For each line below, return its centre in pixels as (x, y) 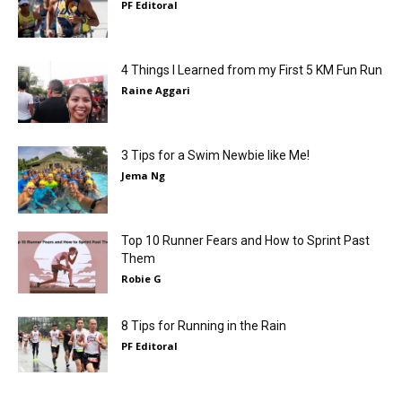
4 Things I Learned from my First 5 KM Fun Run (252, 70)
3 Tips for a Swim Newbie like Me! (215, 155)
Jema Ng (143, 175)
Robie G (141, 279)
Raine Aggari (156, 90)
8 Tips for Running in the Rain (204, 326)
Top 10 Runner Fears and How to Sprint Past (245, 240)
